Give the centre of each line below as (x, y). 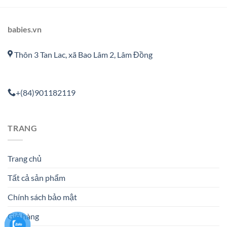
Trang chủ (25, 159)
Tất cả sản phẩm (36, 178)
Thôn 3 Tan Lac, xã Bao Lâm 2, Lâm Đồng (83, 54)
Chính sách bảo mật (42, 197)
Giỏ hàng (23, 216)
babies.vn (25, 29)
